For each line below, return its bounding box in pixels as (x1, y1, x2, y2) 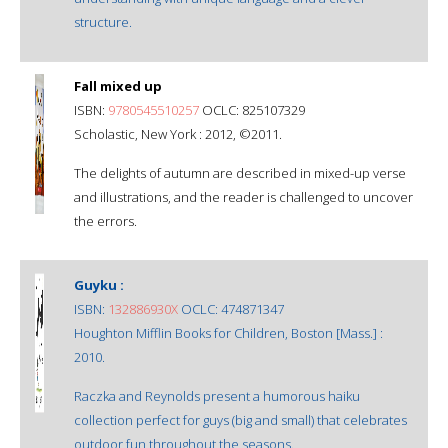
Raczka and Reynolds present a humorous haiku (74, 386, 360, 405)
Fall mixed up (74, 76, 162, 95)
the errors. (74, 211, 137, 230)
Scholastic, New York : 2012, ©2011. (74, 124, 282, 143)
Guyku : (74, 275, 124, 294)
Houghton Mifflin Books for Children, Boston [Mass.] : (74, 323, 383, 342)
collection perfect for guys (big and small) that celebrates (74, 410, 407, 429)
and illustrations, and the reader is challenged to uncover (74, 187, 413, 206)
